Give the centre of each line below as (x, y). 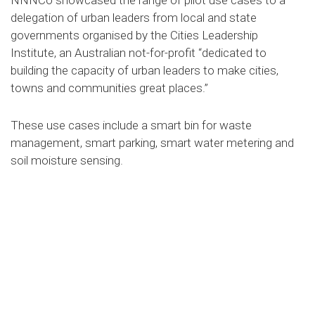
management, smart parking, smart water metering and (152, 143)
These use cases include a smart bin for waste (131, 126)
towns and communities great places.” (109, 88)
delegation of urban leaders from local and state (134, 18)
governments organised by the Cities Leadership (134, 36)
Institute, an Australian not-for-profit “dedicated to (139, 53)
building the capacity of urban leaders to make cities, (144, 71)
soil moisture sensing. (67, 161)
